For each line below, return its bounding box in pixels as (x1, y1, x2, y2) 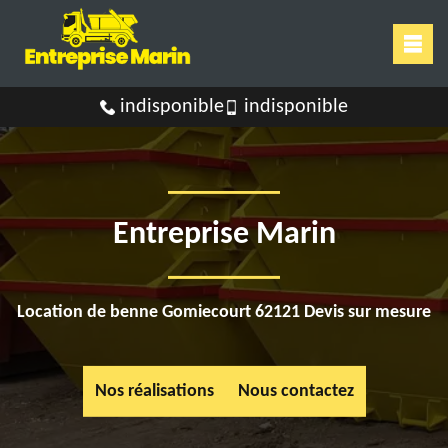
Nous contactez (237, 381, 354, 401)
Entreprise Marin (112, 218, 336, 251)
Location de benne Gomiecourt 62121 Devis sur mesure (17, 302, 431, 322)
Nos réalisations (94, 381, 214, 401)
